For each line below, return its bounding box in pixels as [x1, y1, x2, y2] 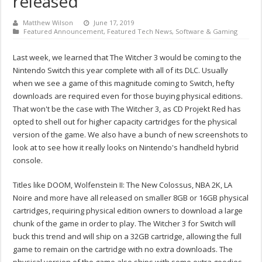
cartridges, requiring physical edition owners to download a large [13, 205, 243, 216]
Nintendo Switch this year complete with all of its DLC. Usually [13, 65, 229, 76]
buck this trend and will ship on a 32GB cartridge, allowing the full [13, 231, 242, 242]
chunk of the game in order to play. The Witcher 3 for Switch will [13, 218, 236, 229]
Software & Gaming [175, 27, 238, 36]
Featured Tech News [107, 27, 173, 36]
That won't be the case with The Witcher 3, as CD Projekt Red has [13, 104, 242, 115]
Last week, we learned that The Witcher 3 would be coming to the [13, 52, 242, 63]
